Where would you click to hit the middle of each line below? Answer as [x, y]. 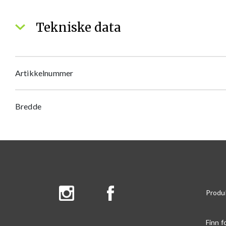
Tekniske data [77, 27]
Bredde [28, 106]
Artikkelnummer [44, 73]
